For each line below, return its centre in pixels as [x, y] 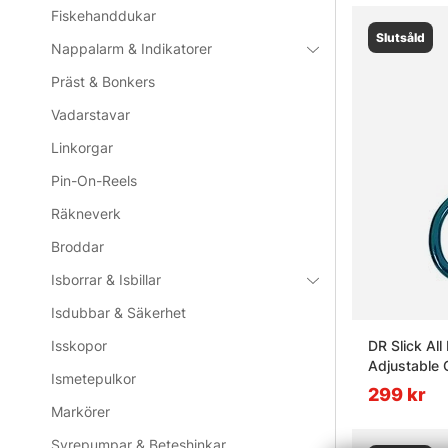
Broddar [78, 247]
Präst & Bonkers [103, 82]
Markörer [81, 412]
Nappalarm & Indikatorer [132, 49]
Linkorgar [82, 148]
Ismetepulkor [94, 379]
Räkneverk [86, 214]
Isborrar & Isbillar [106, 280]
